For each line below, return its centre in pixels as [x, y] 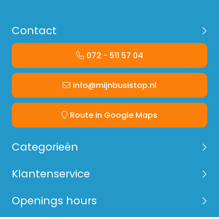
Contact [34, 31]
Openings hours [54, 201]
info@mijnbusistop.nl [115, 86]
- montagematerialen [54, 10]
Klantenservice [51, 174]
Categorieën [45, 147]
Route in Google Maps [114, 115]
